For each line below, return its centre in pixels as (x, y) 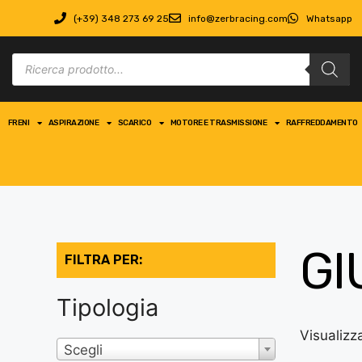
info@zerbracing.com (238, 18)
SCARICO (134, 123)
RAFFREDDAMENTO (322, 123)
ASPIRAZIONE (73, 123)
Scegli (83, 350)
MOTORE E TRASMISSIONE (218, 123)
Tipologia (107, 307)
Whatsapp (330, 18)
